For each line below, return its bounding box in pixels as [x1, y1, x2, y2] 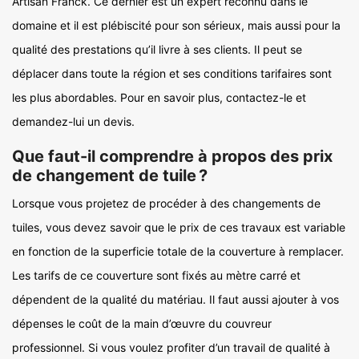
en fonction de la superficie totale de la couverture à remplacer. [12, 244, 344, 258]
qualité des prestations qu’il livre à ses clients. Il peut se [12, 42, 302, 56]
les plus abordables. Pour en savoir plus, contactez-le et [12, 91, 306, 104]
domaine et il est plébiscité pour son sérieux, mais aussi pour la [12, 18, 341, 32]
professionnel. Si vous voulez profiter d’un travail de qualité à [12, 341, 330, 354]
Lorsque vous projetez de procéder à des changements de [12, 196, 321, 210]
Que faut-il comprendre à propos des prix [12, 147, 333, 166]
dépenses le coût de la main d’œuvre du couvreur [12, 317, 272, 330]
